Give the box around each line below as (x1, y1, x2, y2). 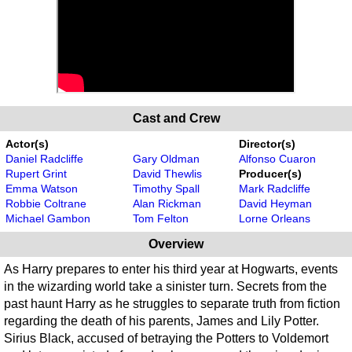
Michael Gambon (5, 211, 90, 225)
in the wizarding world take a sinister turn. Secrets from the (4, 279, 327, 293)
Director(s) (239, 137, 295, 150)
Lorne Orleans (239, 211, 310, 225)
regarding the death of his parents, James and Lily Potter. (4, 313, 319, 328)
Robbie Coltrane (5, 196, 86, 210)
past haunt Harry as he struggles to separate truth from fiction (4, 296, 340, 310)
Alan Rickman (133, 196, 201, 210)
